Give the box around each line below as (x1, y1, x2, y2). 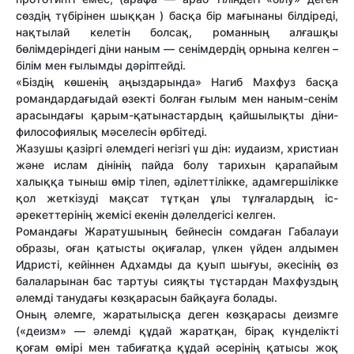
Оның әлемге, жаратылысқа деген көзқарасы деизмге (16, 307, 338, 322)
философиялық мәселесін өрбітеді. (16, 125, 207, 139)
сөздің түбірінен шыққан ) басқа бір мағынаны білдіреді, (16, 9, 338, 23)
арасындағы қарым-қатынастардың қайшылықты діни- (16, 108, 338, 122)
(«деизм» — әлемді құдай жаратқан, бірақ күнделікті (16, 324, 338, 338)
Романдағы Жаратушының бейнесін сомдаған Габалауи (16, 224, 338, 239)
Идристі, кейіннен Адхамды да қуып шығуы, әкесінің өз (16, 258, 338, 272)
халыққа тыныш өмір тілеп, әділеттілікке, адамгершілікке (16, 175, 338, 189)
